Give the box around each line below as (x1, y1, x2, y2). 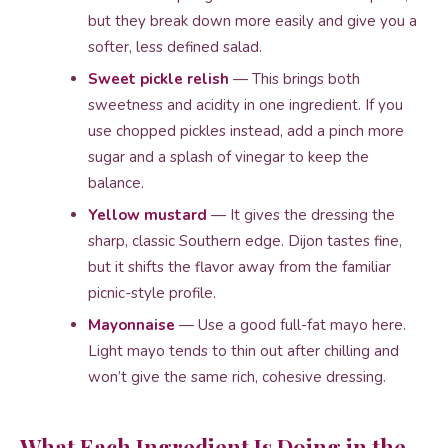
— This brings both (229, 69, 360, 89)
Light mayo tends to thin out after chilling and (88, 341, 399, 361)
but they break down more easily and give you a (88, 11, 417, 31)
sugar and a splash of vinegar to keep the (88, 147, 369, 167)
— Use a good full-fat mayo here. (175, 315, 406, 335)
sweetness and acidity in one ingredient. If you (88, 95, 403, 115)
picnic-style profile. (88, 283, 216, 303)
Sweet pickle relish (88, 69, 229, 89)
